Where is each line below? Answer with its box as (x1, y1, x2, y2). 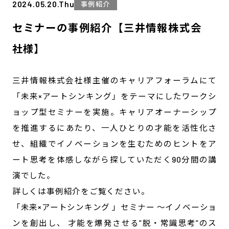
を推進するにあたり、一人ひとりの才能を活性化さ (12, 123, 217, 133)
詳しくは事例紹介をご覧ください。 (12, 186, 150, 196)
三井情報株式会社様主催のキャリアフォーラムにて (12, 75, 217, 85)
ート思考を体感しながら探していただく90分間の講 (12, 154, 217, 165)
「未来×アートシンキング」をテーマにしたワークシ (12, 91, 217, 101)
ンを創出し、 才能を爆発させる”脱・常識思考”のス (12, 218, 217, 228)
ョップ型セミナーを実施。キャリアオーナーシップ (12, 107, 217, 117)
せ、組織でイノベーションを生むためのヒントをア (12, 139, 217, 149)
